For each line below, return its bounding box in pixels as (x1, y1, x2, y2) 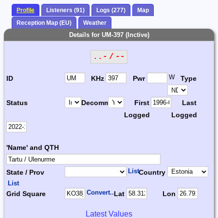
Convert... (87, 189, 116, 197)
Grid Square (6, 190, 46, 198)
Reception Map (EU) (17, 19, 72, 26)
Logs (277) (96, 7, 126, 14)
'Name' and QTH (6, 144, 59, 152)
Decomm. (81, 99, 112, 107)
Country (139, 168, 166, 176)
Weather (83, 19, 107, 26)
